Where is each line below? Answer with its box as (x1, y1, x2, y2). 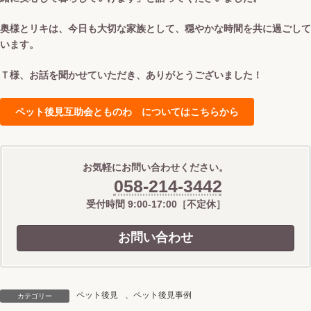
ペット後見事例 (133, 290, 192, 301)
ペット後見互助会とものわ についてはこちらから (15, 106, 239, 117)
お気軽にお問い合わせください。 (83, 161, 228, 173)
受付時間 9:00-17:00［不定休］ (85, 198, 226, 210)
